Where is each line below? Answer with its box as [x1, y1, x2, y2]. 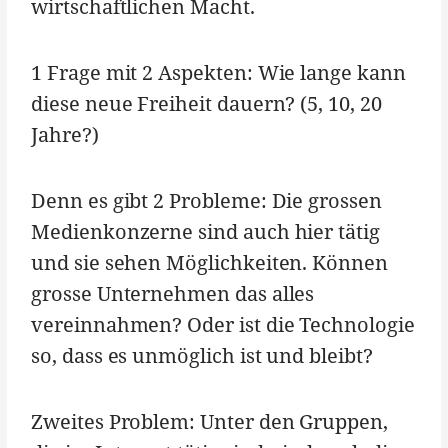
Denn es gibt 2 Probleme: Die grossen [31, 187, 382, 215]
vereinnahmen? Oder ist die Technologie [31, 311, 415, 339]
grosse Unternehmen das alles [31, 280, 315, 308]
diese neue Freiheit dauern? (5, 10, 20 [31, 90, 382, 118]
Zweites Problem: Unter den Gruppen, [31, 408, 388, 436]
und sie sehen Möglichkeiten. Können [31, 249, 388, 277]
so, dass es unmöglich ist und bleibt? [31, 342, 373, 370]
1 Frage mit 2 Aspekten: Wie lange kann [31, 59, 406, 87]
